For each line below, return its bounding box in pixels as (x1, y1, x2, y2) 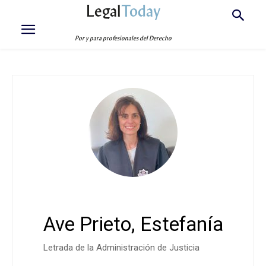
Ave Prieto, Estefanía (43, 213, 223, 236)
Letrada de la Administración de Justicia (43, 242, 199, 253)
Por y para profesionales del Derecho (75, 34, 172, 42)
